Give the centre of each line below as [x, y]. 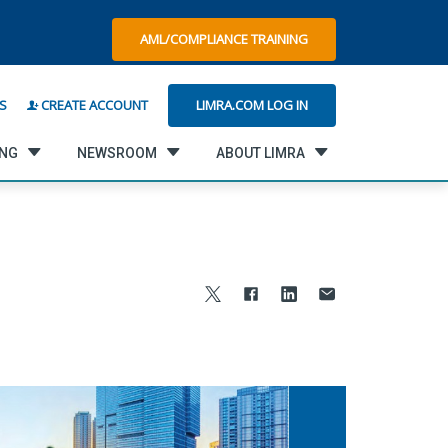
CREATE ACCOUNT [93, 105]
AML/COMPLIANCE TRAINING [224, 38]
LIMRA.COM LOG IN [252, 104]
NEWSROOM [117, 152]
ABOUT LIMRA [261, 152]
